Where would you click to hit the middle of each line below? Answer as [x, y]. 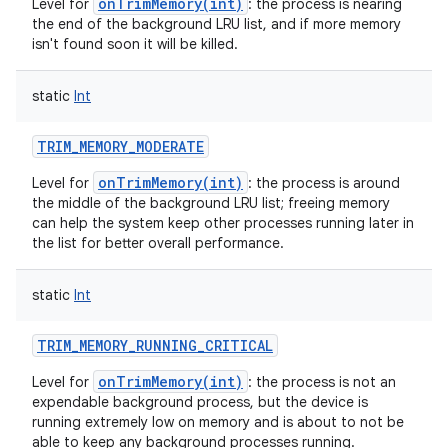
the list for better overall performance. [158, 243]
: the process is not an [322, 382]
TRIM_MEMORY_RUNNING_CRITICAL [155, 345]
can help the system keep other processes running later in [223, 223]
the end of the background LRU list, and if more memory [216, 24]
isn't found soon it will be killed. [135, 44]
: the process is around [324, 183]
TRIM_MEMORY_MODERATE [120, 146]
